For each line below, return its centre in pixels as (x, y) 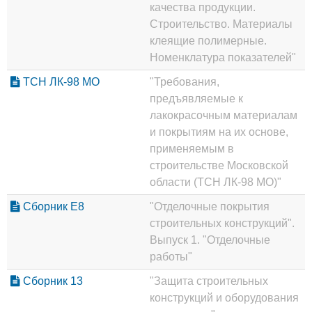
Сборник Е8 (52, 207)
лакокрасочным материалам (224, 116)
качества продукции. (203, 8)
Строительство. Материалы (221, 24)
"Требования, (185, 82)
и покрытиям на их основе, (219, 132)
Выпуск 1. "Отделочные (210, 240)
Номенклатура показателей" (223, 58)
